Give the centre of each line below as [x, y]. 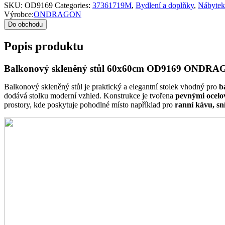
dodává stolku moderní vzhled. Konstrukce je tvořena [90, 95]
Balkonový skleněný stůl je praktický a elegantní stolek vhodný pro [111, 86]
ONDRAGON [58, 14]
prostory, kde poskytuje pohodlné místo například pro [89, 104]
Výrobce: [19, 14]
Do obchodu [25, 24]
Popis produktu [44, 46]
